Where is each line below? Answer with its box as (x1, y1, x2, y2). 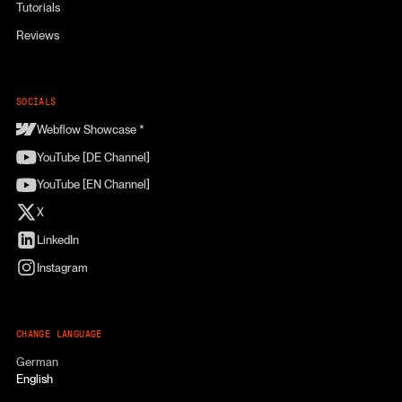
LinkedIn (36, 232, 79, 247)
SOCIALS (15, 97, 57, 108)
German (15, 354, 58, 369)
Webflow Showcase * (36, 121, 144, 136)
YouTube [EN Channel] (36, 177, 150, 192)
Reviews (15, 27, 59, 42)
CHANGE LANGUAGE (15, 329, 102, 340)
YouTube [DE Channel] (36, 149, 150, 164)
